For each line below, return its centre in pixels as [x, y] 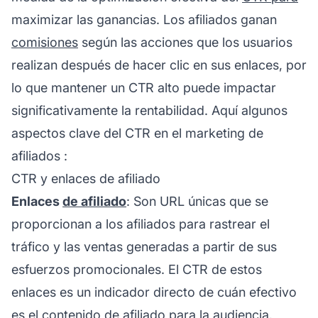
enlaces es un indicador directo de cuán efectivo [154, 292]
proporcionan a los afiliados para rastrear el [141, 224]
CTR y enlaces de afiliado [86, 178]
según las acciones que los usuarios [185, 42]
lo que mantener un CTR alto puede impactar [144, 87]
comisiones [45, 42]
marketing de [224, 133]
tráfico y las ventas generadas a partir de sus [144, 246]
